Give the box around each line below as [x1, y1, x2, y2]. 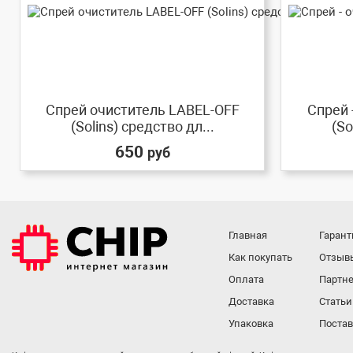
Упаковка [229, 318, 274, 330]
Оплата [229, 273, 265, 286]
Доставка [229, 295, 275, 308]
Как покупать [229, 251, 293, 264]
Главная [229, 229, 268, 242]
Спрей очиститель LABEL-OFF [45, 102, 240, 119]
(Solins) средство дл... [70, 118, 214, 136]
